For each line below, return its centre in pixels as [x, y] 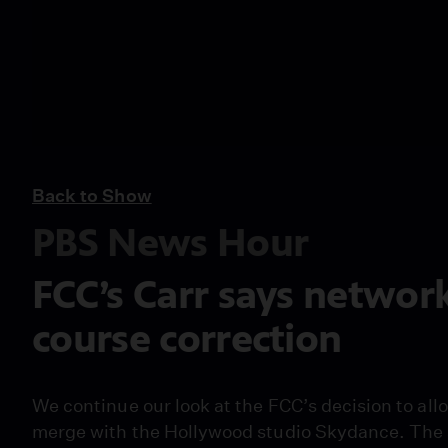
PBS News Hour [170, 242]
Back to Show [92, 195]
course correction [187, 338]
